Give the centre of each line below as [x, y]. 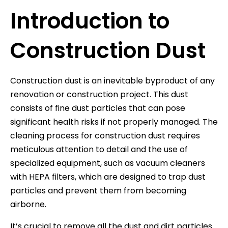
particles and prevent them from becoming [98, 190]
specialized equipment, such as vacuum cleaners [108, 163]
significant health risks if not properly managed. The [114, 122]
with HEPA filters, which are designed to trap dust [108, 177]
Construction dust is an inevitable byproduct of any [112, 80]
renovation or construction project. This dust [99, 94]
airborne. [28, 204]
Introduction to [90, 21]
